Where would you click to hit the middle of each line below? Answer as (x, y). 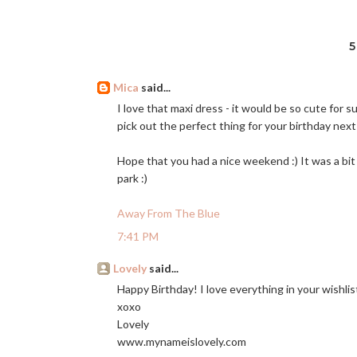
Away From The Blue (169, 213)
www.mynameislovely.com (182, 341)
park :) (132, 178)
